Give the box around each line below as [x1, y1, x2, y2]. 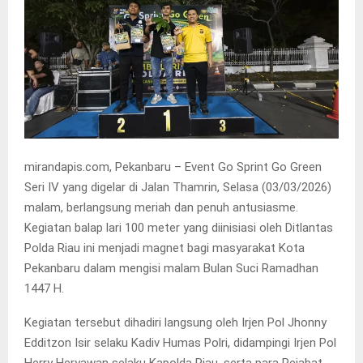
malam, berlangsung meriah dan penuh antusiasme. [24, 199, 298, 215]
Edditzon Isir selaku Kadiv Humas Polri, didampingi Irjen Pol [24, 335, 336, 350]
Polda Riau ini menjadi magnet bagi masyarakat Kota [24, 240, 305, 255]
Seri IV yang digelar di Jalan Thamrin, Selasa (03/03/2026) [24, 179, 331, 194]
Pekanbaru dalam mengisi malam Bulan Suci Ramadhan [24, 260, 318, 275]
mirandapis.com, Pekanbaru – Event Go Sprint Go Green [24, 159, 322, 174]
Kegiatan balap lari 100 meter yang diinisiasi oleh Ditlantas [24, 220, 333, 235]
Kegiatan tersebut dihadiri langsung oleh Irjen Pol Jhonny [24, 314, 327, 330]
